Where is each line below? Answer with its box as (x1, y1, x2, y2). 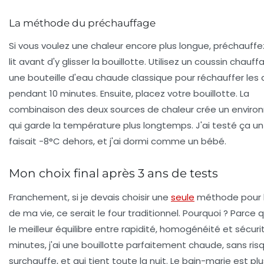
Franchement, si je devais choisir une (9, 190, 171, 203)
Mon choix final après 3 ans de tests (9, 166, 218, 180)
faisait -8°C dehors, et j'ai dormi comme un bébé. (9, 134, 226, 147)
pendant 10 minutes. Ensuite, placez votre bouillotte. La (9, 87, 249, 100)
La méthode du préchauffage (9, 16, 156, 29)
